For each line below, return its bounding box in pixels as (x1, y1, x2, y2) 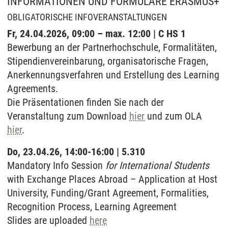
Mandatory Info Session (7, 159, 105, 172)
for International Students (105, 159, 209, 172)
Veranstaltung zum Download (7, 110, 129, 122)
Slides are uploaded (7, 214, 90, 226)
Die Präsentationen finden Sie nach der (7, 96, 164, 108)
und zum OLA (145, 110, 202, 122)
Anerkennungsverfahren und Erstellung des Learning (7, 69, 219, 81)
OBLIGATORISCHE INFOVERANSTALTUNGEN (7, 12, 167, 22)
